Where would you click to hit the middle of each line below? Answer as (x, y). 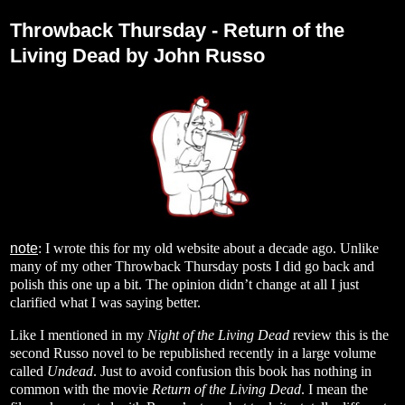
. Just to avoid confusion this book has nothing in (232, 371)
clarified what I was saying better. (105, 303)
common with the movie (81, 389)
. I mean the (334, 389)
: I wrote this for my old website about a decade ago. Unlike (208, 249)
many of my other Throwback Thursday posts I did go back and (192, 267)
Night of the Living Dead (218, 334)
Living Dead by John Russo (137, 56)
